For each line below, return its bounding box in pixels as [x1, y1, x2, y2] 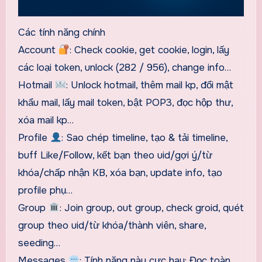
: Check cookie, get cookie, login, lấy [69, 44, 229, 57]
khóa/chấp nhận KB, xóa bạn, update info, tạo [18, 167, 222, 180]
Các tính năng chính [18, 26, 105, 39]
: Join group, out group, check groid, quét [59, 202, 244, 215]
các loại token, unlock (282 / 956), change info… [18, 61, 231, 74]
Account [18, 44, 58, 57]
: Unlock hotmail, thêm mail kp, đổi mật [65, 79, 233, 92]
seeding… [18, 237, 60, 250]
